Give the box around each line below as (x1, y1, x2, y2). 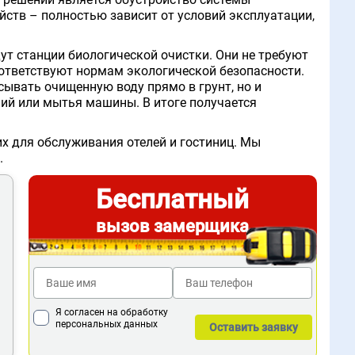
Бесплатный (96, 183, 250, 215)
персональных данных (55, 318, 158, 330)
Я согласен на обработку (55, 306, 168, 318)
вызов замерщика (96, 216, 250, 236)
